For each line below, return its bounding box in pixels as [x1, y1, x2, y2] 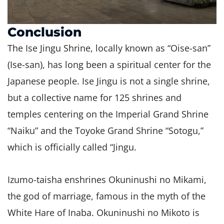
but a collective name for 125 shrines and [7, 91, 181, 104]
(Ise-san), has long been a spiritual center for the [7, 58, 211, 71]
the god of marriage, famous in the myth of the [7, 189, 205, 202]
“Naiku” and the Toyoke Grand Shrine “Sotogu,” [7, 124, 203, 137]
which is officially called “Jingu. [7, 141, 136, 153]
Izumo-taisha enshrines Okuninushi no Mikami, [7, 173, 206, 185]
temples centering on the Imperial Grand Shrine [7, 108, 208, 120]
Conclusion [7, 24, 81, 40]
